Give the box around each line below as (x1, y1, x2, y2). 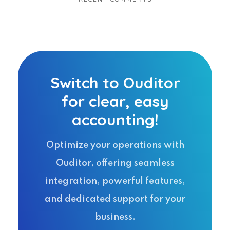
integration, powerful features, (45, 177, 185, 186)
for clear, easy (61, 91, 169, 111)
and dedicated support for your (45, 195, 185, 204)
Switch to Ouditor (50, 73, 180, 93)
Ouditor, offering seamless (55, 159, 175, 168)
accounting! (71, 110, 159, 130)
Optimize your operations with (46, 141, 184, 150)
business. (94, 213, 136, 222)
